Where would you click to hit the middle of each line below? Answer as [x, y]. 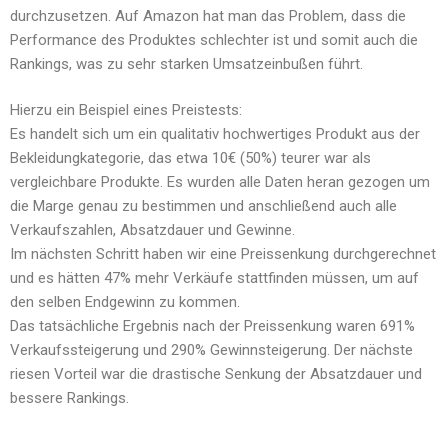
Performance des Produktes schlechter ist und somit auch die [214, 39]
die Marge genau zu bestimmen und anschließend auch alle [203, 206]
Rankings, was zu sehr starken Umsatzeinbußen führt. [186, 63]
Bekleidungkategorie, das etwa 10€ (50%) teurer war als [190, 158]
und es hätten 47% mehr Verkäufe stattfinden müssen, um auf [214, 278]
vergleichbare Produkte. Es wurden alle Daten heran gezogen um [220, 182]
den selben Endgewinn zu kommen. [125, 302]
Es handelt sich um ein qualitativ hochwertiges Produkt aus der [215, 134]
